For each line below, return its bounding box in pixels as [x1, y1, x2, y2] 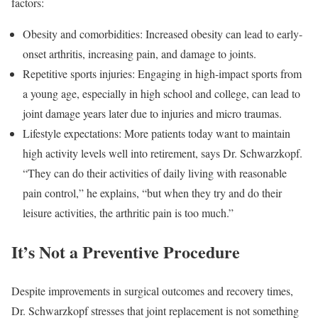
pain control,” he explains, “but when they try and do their [23, 185, 282, 200]
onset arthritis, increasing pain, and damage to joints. [23, 45, 256, 61]
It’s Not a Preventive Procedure [11, 238, 240, 264]
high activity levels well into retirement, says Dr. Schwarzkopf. [23, 145, 302, 160]
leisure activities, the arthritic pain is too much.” [23, 204, 234, 220]
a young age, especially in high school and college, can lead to [23, 85, 300, 101]
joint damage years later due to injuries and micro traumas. [23, 105, 282, 121]
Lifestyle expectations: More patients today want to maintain [23, 125, 290, 141]
